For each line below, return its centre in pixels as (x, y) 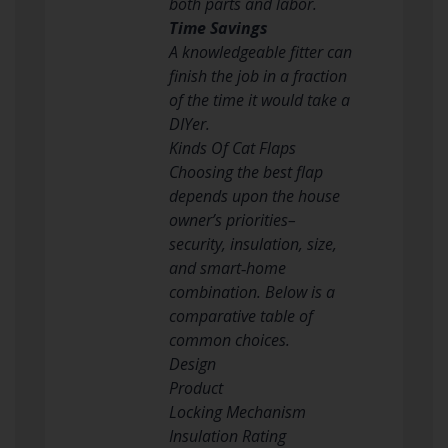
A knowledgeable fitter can (260, 51)
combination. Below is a (252, 291)
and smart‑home (227, 267)
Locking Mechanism (237, 411)
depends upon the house (254, 195)
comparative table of (241, 315)
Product (196, 387)
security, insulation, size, (253, 243)
